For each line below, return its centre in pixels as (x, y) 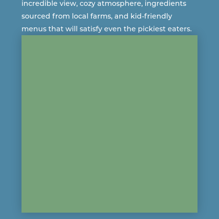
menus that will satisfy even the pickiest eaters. (106, 29)
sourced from (46, 16)
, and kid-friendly (141, 16)
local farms (91, 16)
